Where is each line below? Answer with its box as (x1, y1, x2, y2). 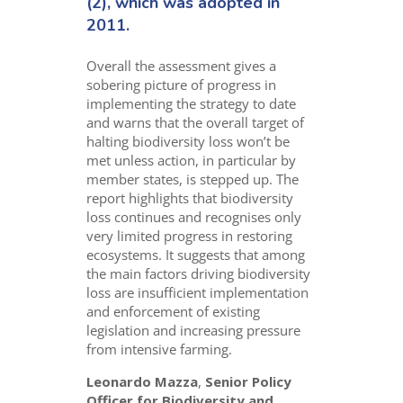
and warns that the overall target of (86, 112, 305, 131)
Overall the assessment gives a (86, 56, 277, 75)
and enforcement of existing (86, 301, 261, 320)
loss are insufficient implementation (86, 282, 309, 301)
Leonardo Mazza (86, 372, 199, 390)
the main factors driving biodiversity (86, 264, 311, 282)
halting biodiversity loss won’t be (86, 131, 291, 150)
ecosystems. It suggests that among (86, 245, 306, 264)
